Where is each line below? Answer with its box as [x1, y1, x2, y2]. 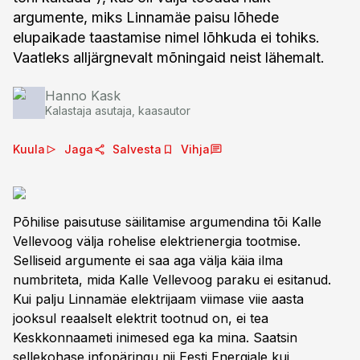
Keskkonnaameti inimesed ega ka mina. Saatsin [13, 329, 297, 346]
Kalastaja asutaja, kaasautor [45, 104, 190, 117]
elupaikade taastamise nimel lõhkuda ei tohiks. [13, 29, 320, 46]
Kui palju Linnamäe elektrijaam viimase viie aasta [13, 291, 304, 307]
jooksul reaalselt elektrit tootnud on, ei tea [13, 310, 268, 326]
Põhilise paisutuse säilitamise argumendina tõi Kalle [13, 214, 321, 230]
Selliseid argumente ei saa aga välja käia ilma [13, 252, 283, 268]
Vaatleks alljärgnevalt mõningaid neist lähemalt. [13, 49, 325, 66]
